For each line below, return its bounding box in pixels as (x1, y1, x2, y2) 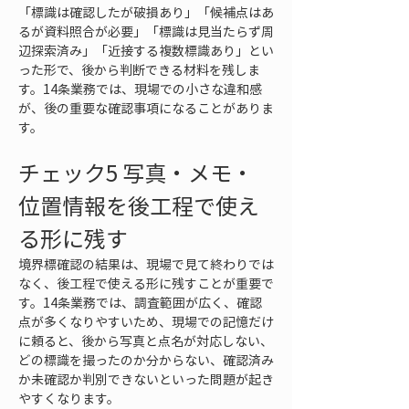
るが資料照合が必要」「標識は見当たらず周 (18, 22, 274, 40)
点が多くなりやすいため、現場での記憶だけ (18, 312, 274, 330)
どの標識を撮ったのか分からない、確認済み (18, 351, 274, 369)
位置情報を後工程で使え (18, 189, 259, 222)
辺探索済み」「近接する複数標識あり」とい (18, 41, 274, 59)
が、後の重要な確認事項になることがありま (18, 99, 274, 117)
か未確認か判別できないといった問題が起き (18, 370, 274, 388)
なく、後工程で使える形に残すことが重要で (18, 274, 274, 292)
